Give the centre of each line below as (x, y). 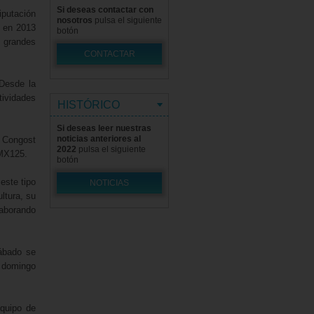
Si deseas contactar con (105, 10)
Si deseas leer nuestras (104, 128)
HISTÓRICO (89, 105)
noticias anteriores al (99, 139)
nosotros (75, 20)
